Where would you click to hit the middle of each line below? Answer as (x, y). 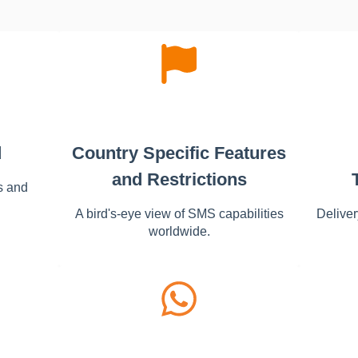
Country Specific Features (179, 153)
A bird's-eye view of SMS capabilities (179, 213)
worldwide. (179, 231)
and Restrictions (179, 179)
